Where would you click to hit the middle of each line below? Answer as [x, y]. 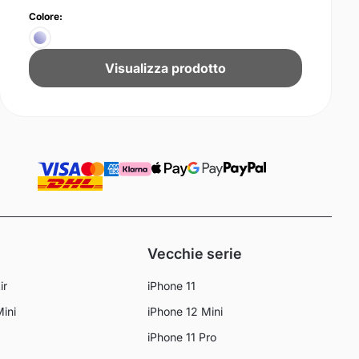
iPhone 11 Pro [182, 337]
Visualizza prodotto [166, 69]
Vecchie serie [195, 254]
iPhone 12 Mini [186, 312]
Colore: [46, 17]
